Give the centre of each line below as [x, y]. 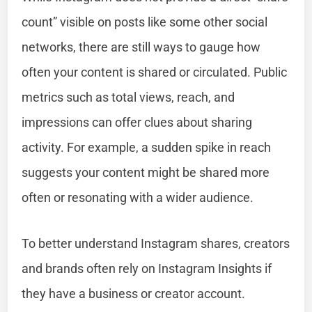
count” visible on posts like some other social [145, 22]
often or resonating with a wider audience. [138, 197]
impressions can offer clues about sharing [137, 122]
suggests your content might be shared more [146, 172]
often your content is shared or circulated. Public [155, 72]
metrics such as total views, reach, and [128, 97]
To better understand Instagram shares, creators [156, 243]
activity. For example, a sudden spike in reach [147, 147]
